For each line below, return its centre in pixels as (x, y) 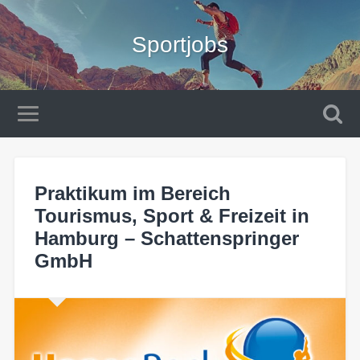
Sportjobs (180, 45)
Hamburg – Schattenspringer (166, 238)
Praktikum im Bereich (132, 193)
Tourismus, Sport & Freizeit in (172, 215)
